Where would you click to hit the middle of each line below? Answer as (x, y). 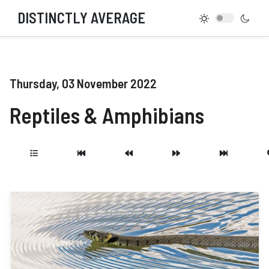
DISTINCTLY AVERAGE (81, 18)
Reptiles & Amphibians (107, 115)
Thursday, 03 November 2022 (83, 83)
